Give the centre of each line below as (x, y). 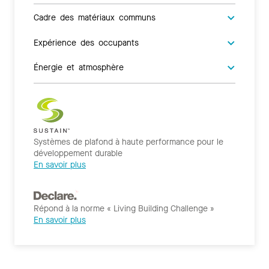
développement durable (78, 153)
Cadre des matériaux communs (95, 17)
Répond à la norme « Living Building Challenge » (124, 209)
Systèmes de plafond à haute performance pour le (128, 142)
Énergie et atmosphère (79, 66)
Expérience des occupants (86, 42)
